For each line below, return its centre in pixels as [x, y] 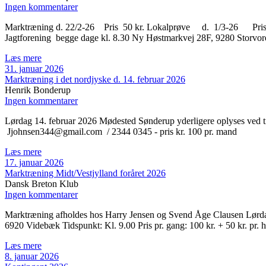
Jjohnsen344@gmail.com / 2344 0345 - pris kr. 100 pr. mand [121, 132]
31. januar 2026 [34, 69]
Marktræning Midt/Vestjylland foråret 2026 [85, 173]
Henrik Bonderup [38, 90]
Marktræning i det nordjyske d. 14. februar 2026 [95, 80]
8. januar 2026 [32, 256]
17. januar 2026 [34, 163]
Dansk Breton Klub [42, 184]
